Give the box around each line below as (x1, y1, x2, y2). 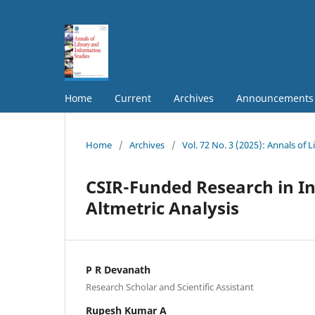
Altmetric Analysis (86, 195, 239, 219)
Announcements (236, 91, 314, 105)
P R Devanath (86, 262, 150, 276)
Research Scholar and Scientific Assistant (86, 280, 254, 293)
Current (115, 91, 151, 105)
